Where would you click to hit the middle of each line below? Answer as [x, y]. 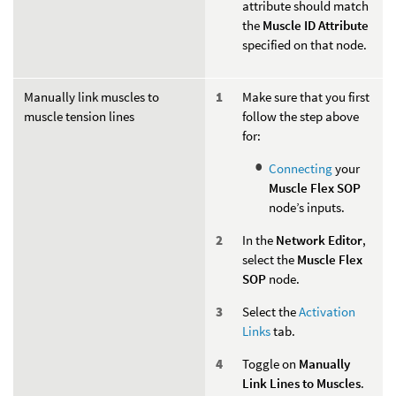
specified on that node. [305, 45]
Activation [327, 311]
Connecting [301, 168]
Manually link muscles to [91, 96]
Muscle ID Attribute [316, 26]
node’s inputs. [307, 207]
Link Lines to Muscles [301, 383]
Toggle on [270, 363]
